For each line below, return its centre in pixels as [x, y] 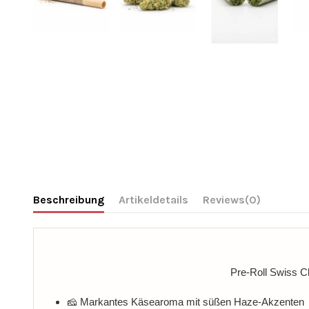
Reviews [223, 199]
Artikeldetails [153, 199]
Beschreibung [68, 199]
